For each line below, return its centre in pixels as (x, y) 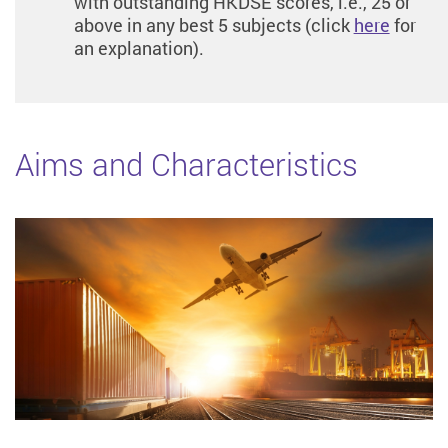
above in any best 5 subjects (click (213, 25)
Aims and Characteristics (186, 164)
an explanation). (138, 48)
